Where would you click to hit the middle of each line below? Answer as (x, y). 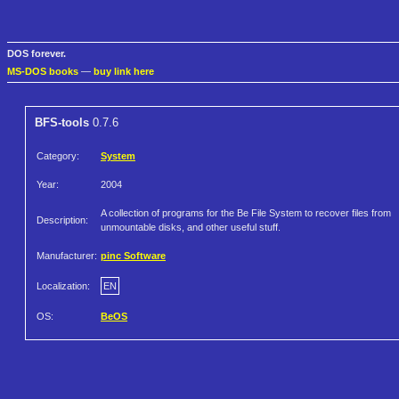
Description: (62, 220)
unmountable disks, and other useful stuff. (191, 228)
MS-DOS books (43, 72)
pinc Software (133, 256)
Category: (58, 156)
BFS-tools (62, 123)
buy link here (124, 72)
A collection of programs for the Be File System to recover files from (246, 213)
